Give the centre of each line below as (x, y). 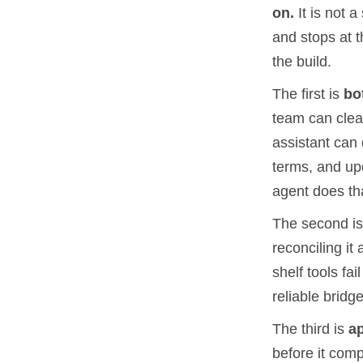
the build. (302, 61)
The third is (310, 329)
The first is (308, 94)
